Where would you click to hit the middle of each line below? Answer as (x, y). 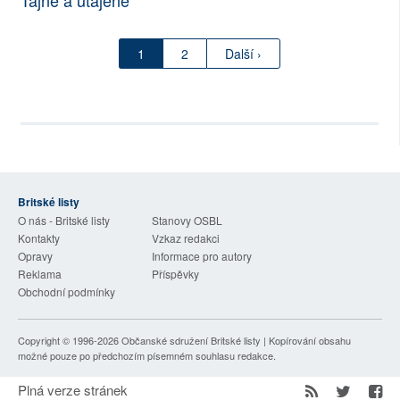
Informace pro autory (202, 256)
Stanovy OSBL (187, 221)
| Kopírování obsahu (306, 341)
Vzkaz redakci (186, 238)
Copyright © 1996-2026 (70, 341)
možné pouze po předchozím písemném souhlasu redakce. (147, 356)
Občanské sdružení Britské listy (191, 341)
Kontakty (39, 238)
